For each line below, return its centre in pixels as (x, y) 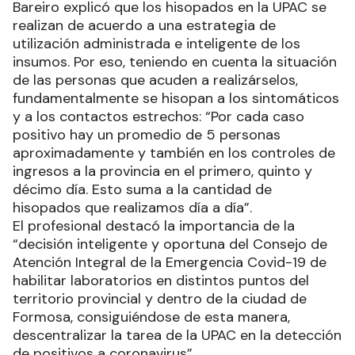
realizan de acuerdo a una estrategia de (144, 25)
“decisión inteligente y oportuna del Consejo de (170, 244)
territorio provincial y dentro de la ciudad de (160, 298)
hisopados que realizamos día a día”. (132, 207)
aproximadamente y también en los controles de (174, 153)
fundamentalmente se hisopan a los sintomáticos (176, 98)
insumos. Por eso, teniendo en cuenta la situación (175, 61)
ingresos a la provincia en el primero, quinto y (162, 171)
